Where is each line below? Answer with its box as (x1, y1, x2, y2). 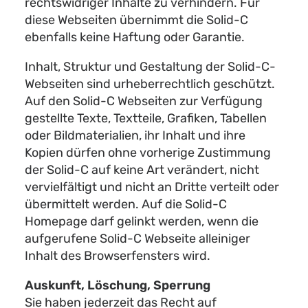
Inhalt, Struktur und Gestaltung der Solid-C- (25, 59, 276, 74)
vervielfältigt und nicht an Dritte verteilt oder (25, 179, 279, 195)
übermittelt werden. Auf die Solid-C (25, 197, 227, 212)
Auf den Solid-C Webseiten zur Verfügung (25, 93, 263, 109)
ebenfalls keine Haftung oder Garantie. (25, 30, 245, 45)
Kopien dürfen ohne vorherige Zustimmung (25, 145, 271, 160)
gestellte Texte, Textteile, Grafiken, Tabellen (25, 111, 267, 126)
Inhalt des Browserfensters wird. (25, 248, 210, 263)
